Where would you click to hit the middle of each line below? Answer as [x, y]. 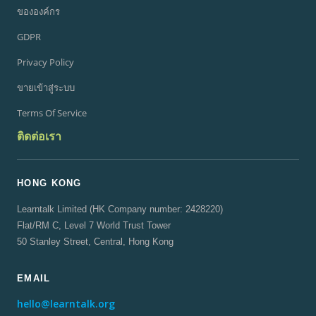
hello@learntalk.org [66, 304]
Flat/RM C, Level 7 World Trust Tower [94, 225]
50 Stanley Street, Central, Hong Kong [95, 242]
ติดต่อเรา [39, 136]
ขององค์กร [38, 11]
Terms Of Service [52, 113]
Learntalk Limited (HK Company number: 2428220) [120, 209]
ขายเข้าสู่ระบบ [46, 87]
